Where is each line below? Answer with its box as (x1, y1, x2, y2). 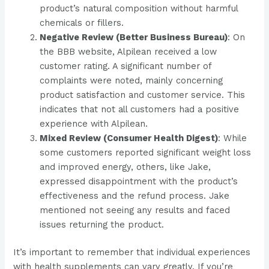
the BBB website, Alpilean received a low (40, 46, 217, 57)
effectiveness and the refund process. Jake (40, 190, 230, 201)
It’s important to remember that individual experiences (13, 246, 251, 258)
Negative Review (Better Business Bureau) (40, 31, 228, 43)
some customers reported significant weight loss (40, 147, 252, 158)
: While (218, 132, 247, 144)
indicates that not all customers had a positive (40, 103, 240, 115)
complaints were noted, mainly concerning (40, 74, 223, 86)
